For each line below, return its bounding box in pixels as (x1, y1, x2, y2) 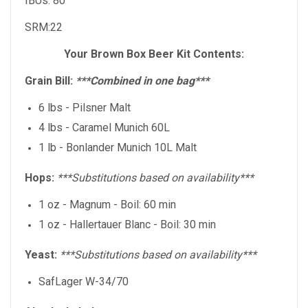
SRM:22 (25, 21, 63, 34)
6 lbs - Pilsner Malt (38, 101, 133, 115)
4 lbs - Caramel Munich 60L (38, 121, 170, 135)
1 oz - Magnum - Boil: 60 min (38, 198, 179, 212)
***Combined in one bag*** (76, 74, 209, 88)
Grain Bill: (25, 74, 73, 88)
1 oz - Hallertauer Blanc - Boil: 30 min (38, 218, 216, 232)
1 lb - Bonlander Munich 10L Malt (38, 141, 199, 155)
